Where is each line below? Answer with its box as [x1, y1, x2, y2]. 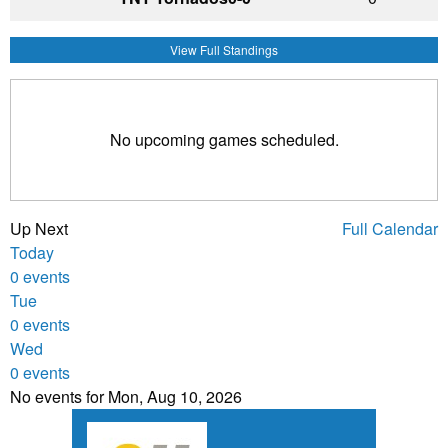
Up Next [10, 216, 68, 240]
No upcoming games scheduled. [109, 127, 339, 151]
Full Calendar [342, 216, 438, 240]
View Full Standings [170, 40, 278, 58]
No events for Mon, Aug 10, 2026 [10, 384, 242, 408]
